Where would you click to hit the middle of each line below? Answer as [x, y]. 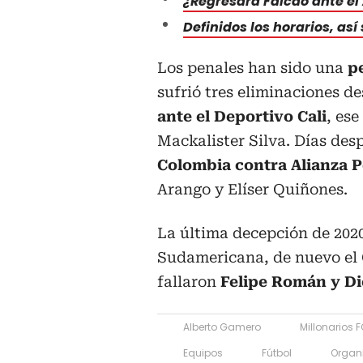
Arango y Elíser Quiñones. [252, 189]
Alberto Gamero [222, 327]
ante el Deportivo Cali [242, 116]
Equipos [203, 352]
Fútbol [277, 352]
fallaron [189, 281]
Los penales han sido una [250, 67]
